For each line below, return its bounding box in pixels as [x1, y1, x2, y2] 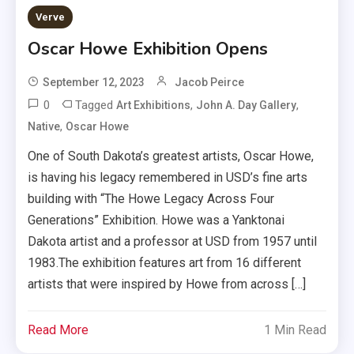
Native [28, 119, 61, 133]
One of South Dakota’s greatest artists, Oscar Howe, [28, 148, 314, 164]
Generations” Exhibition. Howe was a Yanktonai [28, 212, 285, 228]
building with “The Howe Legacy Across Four [28, 190, 275, 206]
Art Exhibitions [116, 98, 191, 111]
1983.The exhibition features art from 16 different [28, 254, 302, 270]
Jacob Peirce [175, 75, 245, 88]
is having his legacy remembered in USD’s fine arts [28, 169, 308, 185]
